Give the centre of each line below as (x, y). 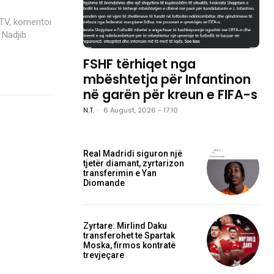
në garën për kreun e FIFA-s (170, 95)
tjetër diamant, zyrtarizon (134, 164)
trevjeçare (104, 255)
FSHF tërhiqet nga (139, 64)
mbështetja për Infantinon (167, 80)
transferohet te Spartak (129, 235)
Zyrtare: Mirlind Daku (125, 225)
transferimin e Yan (120, 173)
